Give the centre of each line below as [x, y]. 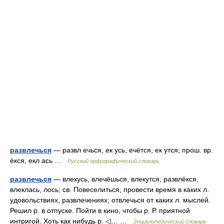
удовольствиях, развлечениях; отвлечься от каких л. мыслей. [110, 200]
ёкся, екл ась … [39, 160]
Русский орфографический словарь [113, 161]
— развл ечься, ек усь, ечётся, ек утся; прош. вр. [132, 150]
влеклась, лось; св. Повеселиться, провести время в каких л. [109, 189]
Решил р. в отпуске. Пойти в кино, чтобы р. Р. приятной [100, 210]
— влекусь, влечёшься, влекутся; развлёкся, [125, 179]
